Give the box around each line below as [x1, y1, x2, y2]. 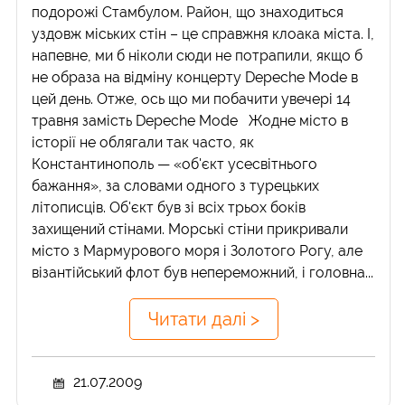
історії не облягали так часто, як [32, 134, 255, 152]
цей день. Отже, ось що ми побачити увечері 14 [32, 90, 352, 108]
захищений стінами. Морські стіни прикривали [32, 221, 349, 239]
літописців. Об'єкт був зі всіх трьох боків [32, 199, 306, 217]
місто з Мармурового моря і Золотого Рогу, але [32, 242, 363, 260]
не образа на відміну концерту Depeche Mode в [32, 69, 359, 87]
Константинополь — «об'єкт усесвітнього [32, 155, 318, 174]
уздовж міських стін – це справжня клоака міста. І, [32, 25, 375, 43]
